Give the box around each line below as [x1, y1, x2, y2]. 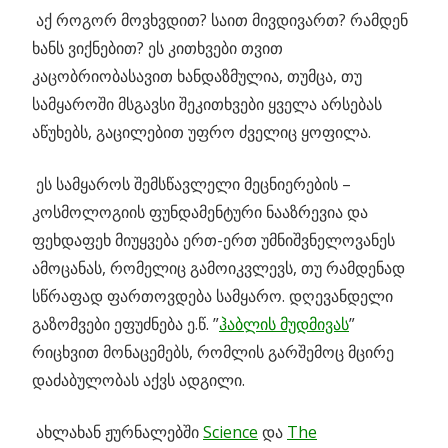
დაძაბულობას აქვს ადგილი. [32, 369, 245, 392]
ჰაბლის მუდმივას [219, 313, 349, 336]
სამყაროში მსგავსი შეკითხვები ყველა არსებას [32, 93, 382, 116]
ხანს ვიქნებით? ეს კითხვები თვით [32, 37, 283, 60]
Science [203, 421, 258, 444]
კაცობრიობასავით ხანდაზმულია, [32, 65, 283, 88]
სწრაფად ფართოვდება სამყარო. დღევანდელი [32, 285, 393, 308]
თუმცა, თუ [283, 65, 362, 88]
